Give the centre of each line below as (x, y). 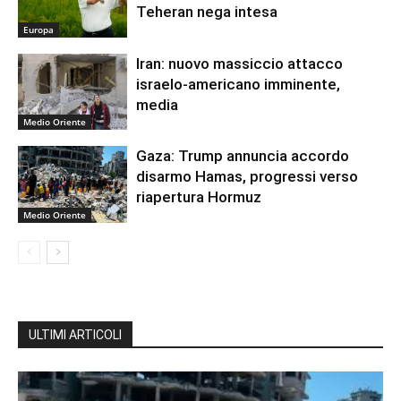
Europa (38, 29)
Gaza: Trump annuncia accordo (243, 156)
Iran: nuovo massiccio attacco (240, 63)
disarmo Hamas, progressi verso (247, 177)
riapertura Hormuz (199, 197)
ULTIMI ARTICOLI (75, 335)
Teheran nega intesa (207, 12)
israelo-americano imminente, (239, 84)
